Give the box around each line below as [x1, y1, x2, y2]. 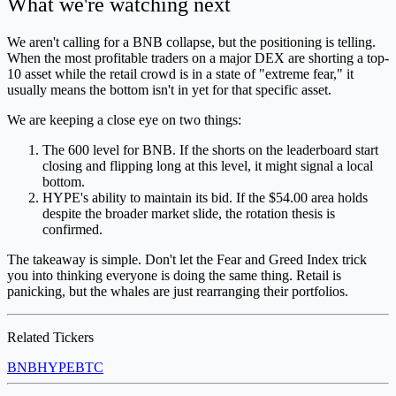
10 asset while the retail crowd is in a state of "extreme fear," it [7, 66, 354, 82]
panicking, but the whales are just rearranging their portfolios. [7, 284, 348, 300]
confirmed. [42, 222, 103, 238]
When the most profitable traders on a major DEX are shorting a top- [7, 50, 389, 66]
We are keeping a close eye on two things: [7, 112, 241, 128]
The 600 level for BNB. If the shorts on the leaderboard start [42, 142, 378, 158]
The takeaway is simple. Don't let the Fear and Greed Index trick [7, 252, 367, 268]
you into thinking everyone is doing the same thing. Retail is [7, 268, 341, 284]
